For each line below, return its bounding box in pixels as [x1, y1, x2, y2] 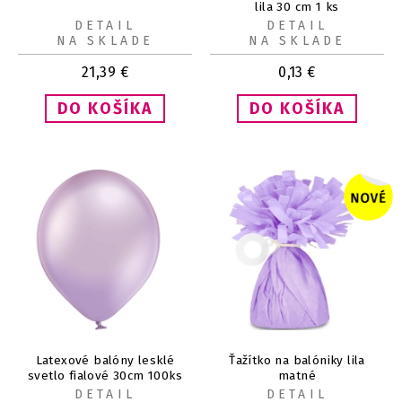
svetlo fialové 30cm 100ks [27, 368, 183, 384]
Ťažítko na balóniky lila [229, 353, 365, 369]
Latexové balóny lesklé [35, 353, 175, 369]
